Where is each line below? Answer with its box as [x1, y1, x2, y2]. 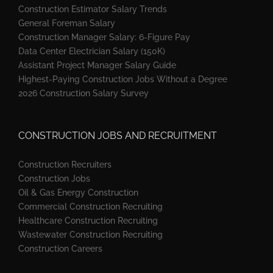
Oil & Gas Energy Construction [18, 187, 138, 197]
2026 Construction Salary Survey [18, 88, 149, 98]
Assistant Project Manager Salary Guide [18, 60, 176, 70]
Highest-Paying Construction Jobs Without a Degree [18, 74, 227, 84]
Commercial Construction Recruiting [18, 201, 163, 211]
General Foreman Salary [18, 18, 115, 28]
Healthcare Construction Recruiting [18, 215, 158, 225]
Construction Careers [18, 243, 102, 253]
